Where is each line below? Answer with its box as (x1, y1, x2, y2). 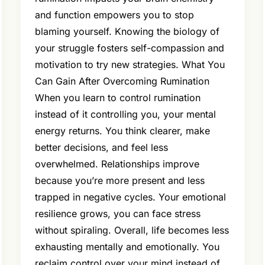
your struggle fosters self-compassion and (34, 42, 224, 54)
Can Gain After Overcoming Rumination (34, 75, 209, 88)
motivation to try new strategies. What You (34, 59, 225, 71)
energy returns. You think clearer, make (34, 125, 210, 137)
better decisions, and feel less (34, 141, 168, 154)
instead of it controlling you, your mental (34, 108, 216, 121)
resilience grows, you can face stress (34, 208, 201, 220)
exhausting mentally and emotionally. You (34, 241, 219, 253)
